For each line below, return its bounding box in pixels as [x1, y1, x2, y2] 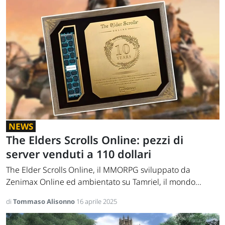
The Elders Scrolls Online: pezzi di [6, 133, 183, 148]
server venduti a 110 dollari [6, 147, 151, 162]
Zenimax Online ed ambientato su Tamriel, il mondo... [6, 176, 201, 188]
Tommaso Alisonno [13, 197, 76, 206]
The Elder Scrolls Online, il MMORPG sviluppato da [6, 164, 190, 176]
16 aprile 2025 [76, 197, 117, 206]
